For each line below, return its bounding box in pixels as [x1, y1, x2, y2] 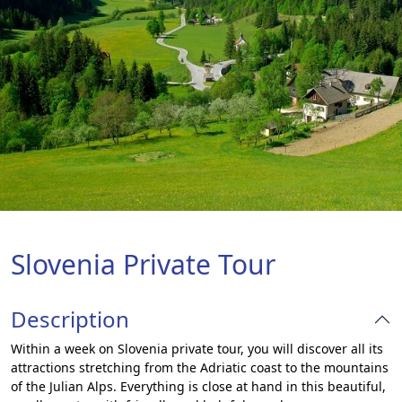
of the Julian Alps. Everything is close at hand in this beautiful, [11, 378, 386, 395]
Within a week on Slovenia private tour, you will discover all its [11, 340, 383, 357]
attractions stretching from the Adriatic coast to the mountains [11, 359, 389, 376]
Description [11, 304, 129, 334]
